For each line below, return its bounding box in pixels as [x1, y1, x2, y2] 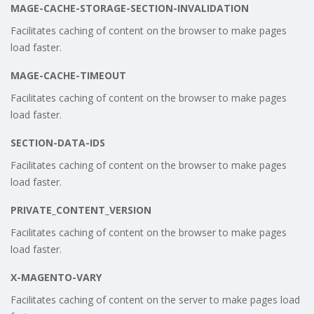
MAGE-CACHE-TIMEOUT [11, 68, 126, 82]
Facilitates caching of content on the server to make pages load [11, 292, 300, 306]
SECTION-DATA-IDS [11, 135, 105, 149]
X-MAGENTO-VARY [11, 270, 102, 284]
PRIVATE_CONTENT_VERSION [11, 203, 151, 217]
